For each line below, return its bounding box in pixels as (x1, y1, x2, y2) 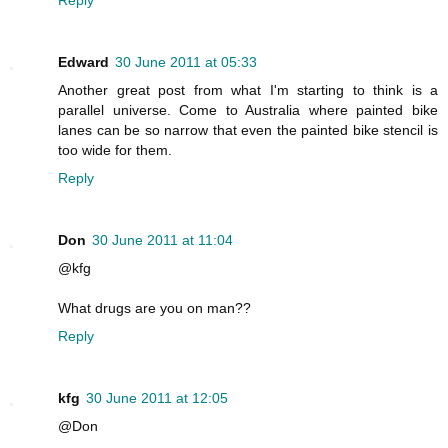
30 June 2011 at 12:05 (86, 389, 228, 406)
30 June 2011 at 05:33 (115, 53, 257, 70)
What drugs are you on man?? (58, 299, 251, 316)
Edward (58, 53, 109, 70)
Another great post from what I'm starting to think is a (58, 81, 438, 98)
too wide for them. (58, 141, 172, 158)
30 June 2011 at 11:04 (92, 231, 233, 248)
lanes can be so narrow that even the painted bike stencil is (58, 121, 438, 138)
